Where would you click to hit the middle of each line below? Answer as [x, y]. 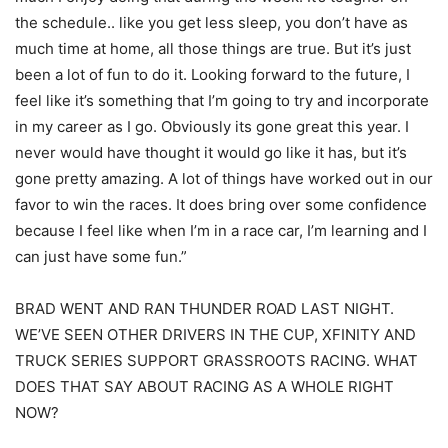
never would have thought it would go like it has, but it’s [211, 152]
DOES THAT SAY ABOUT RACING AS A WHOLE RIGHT [204, 386]
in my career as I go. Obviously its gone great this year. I [212, 126]
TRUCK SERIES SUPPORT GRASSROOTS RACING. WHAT [216, 360]
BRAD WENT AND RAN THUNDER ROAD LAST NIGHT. [204, 308]
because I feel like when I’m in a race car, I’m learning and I [221, 230]
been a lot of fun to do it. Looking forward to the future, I [212, 74]
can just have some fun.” [101, 256]
